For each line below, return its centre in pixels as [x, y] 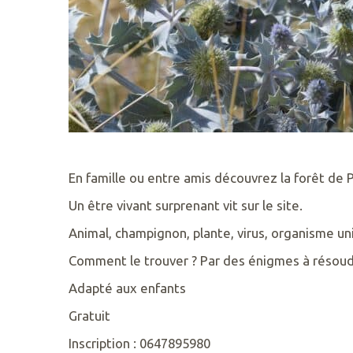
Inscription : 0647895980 [139, 343]
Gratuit [89, 315]
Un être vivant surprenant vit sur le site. [186, 205]
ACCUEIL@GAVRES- [82, 75]
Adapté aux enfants [127, 288]
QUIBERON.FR [63, 94]
